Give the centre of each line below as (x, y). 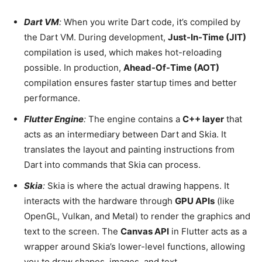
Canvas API (145, 231)
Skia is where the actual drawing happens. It (137, 185)
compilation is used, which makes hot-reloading (123, 52)
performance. (52, 98)
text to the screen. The (72, 231)
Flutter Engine (54, 119)
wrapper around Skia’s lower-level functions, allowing (135, 246)
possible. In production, (74, 67)
